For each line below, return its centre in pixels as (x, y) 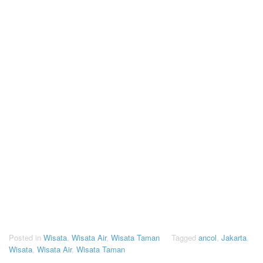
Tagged (185, 237)
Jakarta (234, 237)
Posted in (26, 237)
